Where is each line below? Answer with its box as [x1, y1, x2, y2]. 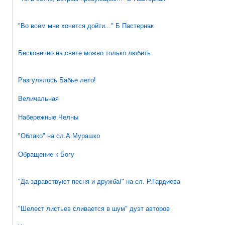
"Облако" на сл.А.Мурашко [18, 132, 100, 140]
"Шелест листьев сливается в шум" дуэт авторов [18, 204, 170, 212]
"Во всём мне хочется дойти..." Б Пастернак [18, 22, 154, 30]
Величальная [18, 94, 59, 102]
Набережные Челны [18, 113, 78, 121]
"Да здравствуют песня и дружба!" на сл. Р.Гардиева [18, 177, 180, 185]
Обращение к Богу [18, 150, 74, 158]
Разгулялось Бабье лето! [18, 76, 96, 84]
